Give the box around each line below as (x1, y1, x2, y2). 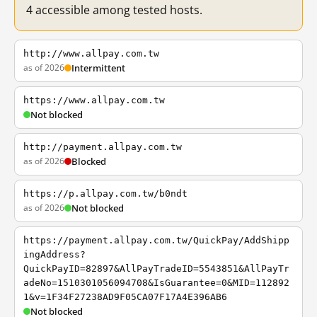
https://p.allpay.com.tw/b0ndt (23, 188, 188, 199)
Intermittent (71, 62, 125, 74)
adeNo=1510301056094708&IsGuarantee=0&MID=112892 (23, 277, 289, 288)
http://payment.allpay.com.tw (23, 142, 182, 152)
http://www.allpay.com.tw (23, 48, 159, 59)
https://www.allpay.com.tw (23, 95, 165, 105)
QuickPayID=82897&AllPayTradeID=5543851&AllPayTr (23, 263, 289, 274)
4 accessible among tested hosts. (26, 2, 202, 18)
